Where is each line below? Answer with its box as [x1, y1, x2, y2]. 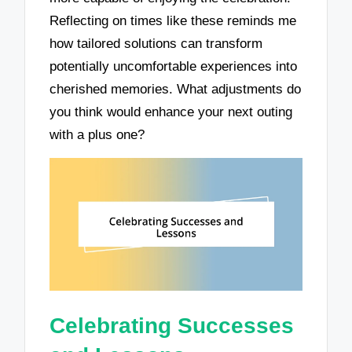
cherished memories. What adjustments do [49, 81, 302, 97]
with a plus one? [49, 126, 145, 142]
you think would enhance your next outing [49, 104, 293, 119]
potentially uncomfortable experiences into [49, 58, 298, 74]
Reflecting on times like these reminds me [49, 13, 297, 28]
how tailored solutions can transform [49, 35, 263, 51]
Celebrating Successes [49, 313, 295, 338]
